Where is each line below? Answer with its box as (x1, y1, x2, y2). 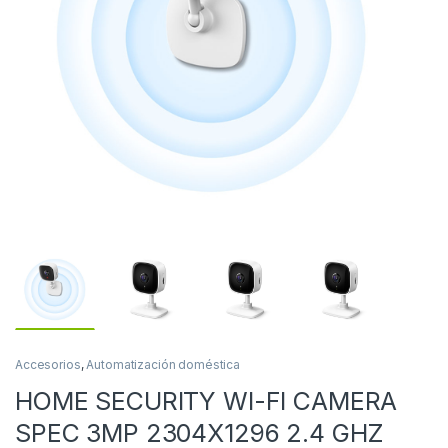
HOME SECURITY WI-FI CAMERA (15, 386, 398, 417)
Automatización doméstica (86, 357, 240, 373)
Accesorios (15, 357, 81, 373)
